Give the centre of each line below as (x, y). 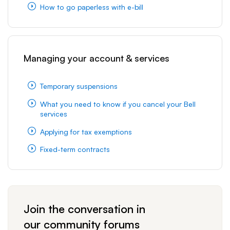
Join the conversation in (84, 209)
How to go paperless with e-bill (92, 7)
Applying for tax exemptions (86, 131)
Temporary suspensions (79, 86)
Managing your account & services (97, 58)
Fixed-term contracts (75, 149)
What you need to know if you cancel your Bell (118, 104)
